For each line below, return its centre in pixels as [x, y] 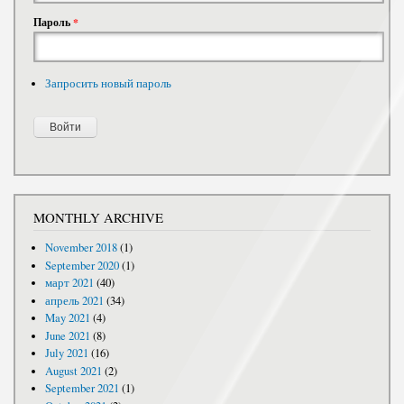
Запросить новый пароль [108, 84]
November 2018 [81, 248]
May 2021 [67, 318]
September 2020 [82, 265]
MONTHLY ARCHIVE [98, 218]
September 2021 [82, 389]
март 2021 [69, 283]
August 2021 [73, 371]
